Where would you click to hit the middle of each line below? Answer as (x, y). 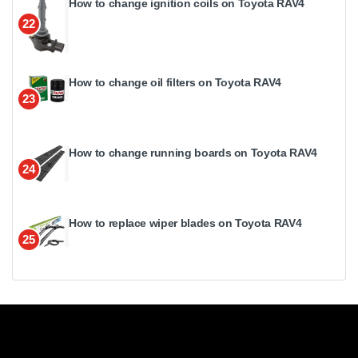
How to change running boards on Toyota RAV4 (193, 153)
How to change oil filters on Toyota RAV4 (175, 83)
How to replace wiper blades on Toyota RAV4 (185, 223)
